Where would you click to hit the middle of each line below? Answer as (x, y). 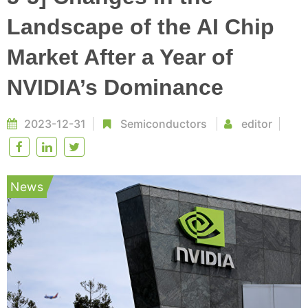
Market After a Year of (120, 57)
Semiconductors (164, 124)
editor (255, 124)
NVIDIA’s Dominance (115, 87)
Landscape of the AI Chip (141, 27)
